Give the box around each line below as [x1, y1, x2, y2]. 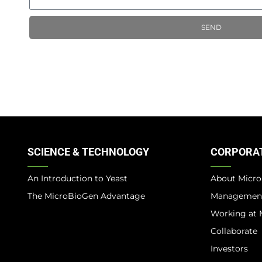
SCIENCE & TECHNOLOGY [27, 145, 149, 158]
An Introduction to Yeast [27, 173, 127, 184]
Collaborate [210, 225, 257, 236]
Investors [210, 243, 248, 254]
